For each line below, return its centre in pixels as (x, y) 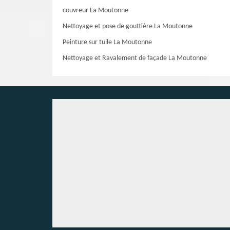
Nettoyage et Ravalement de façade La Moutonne (135, 58)
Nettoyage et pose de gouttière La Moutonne (128, 26)
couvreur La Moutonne (95, 11)
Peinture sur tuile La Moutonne (107, 42)
